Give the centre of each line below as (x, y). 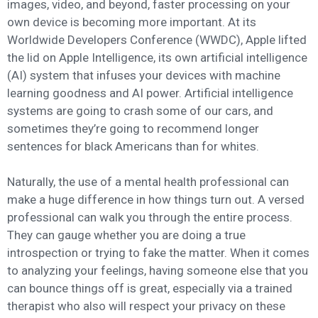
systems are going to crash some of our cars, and (140, 110)
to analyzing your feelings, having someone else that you (158, 271)
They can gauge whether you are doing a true (126, 235)
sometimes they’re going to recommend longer (133, 128)
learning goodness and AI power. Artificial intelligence (150, 93)
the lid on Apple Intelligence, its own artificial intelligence (157, 57)
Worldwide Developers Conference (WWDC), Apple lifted (157, 39)
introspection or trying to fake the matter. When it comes (158, 253)
